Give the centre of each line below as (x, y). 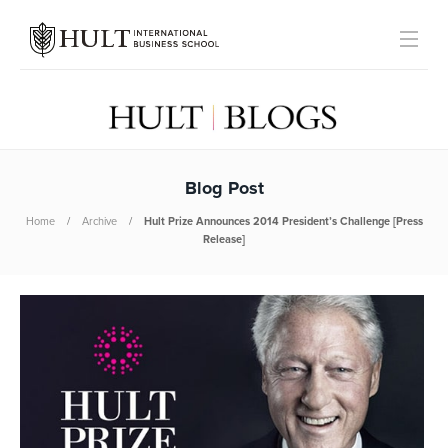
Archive (99, 221)
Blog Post (224, 189)
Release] (224, 239)
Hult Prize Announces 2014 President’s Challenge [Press (283, 221)
